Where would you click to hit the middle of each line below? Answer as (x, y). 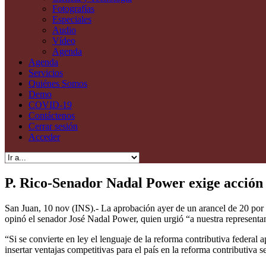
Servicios (46, 72)
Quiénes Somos (58, 83)
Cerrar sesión (53, 126)
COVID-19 (50, 104)
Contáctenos (52, 115)
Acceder (44, 137)
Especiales (72, 19)
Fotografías (73, 8)
